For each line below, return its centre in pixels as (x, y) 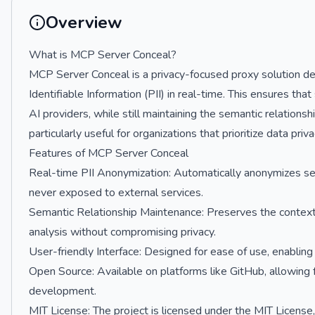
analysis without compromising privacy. (122, 232)
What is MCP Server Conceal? (103, 55)
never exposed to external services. (116, 193)
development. (63, 291)
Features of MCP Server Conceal (109, 153)
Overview (84, 22)
